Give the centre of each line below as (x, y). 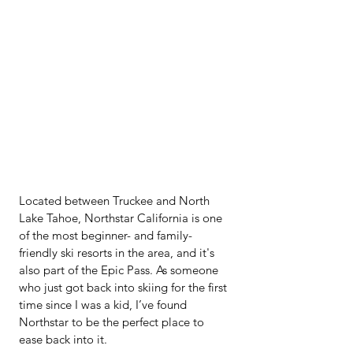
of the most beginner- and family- (106, 235)
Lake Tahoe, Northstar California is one (122, 218)
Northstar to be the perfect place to (113, 322)
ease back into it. (63, 339)
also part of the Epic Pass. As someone (120, 270)
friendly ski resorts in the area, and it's (118, 253)
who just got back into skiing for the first (124, 287)
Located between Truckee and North (116, 201)
